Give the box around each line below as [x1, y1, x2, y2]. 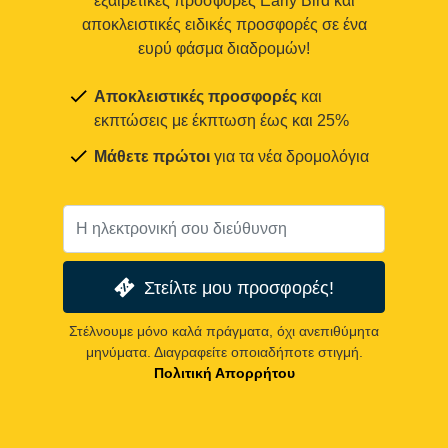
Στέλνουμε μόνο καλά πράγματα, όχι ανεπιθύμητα [69, 322, 379, 339]
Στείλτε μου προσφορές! [143, 276, 334, 298]
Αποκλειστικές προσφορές [94, 88, 297, 106]
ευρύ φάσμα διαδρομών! [138, 40, 310, 58]
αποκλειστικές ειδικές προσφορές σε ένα [81, 16, 367, 34]
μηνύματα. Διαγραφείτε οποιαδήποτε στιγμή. [85, 343, 363, 360]
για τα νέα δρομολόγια [210, 148, 369, 166]
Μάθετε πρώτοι [94, 148, 210, 166]
